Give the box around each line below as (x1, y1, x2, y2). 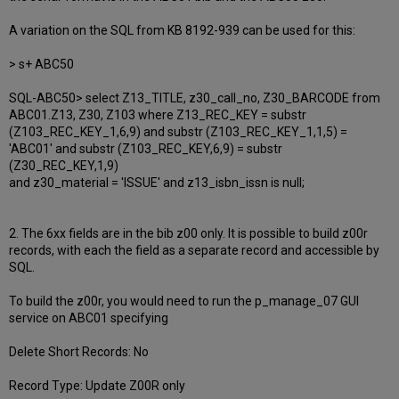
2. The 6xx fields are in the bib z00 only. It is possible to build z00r (9, 226, 369, 241)
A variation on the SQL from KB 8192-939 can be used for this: (9, 23, 356, 38)
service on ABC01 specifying (9, 311, 169, 326)
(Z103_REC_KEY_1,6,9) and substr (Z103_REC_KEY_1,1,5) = (9, 125, 348, 140)
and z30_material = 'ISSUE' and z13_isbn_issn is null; (9, 175, 305, 191)
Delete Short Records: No (9, 345, 150, 360)
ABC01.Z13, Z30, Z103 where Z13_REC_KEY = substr (9, 108, 307, 123)
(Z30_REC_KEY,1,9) (9, 159, 119, 174)
